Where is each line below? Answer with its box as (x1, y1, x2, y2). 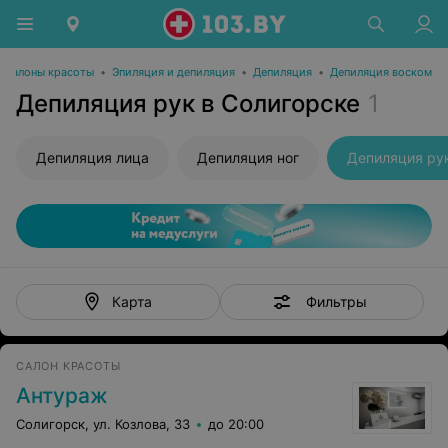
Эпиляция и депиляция (112, 65, 235, 79)
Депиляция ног (197, 149, 299, 166)
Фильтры (305, 292, 367, 310)
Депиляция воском (330, 65, 432, 79)
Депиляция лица (36, 149, 149, 166)
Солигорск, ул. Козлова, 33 (16, 416, 190, 432)
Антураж (16, 383, 108, 408)
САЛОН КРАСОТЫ (16, 359, 121, 373)
